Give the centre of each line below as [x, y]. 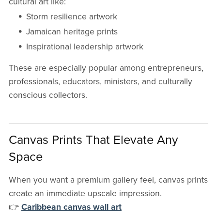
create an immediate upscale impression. [85, 194]
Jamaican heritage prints [72, 32]
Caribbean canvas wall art [71, 207]
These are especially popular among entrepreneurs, [106, 68]
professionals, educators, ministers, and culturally [100, 82]
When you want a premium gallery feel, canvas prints [108, 180]
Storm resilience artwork [72, 17]
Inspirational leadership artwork [85, 47]
